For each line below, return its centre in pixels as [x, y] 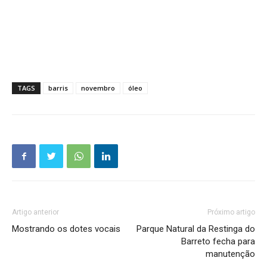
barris [58, 88]
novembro [98, 88]
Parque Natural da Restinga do [196, 229]
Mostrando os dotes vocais [66, 229]
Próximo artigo [231, 212]
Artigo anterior [35, 212]
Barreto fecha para [218, 241]
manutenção [230, 254]
